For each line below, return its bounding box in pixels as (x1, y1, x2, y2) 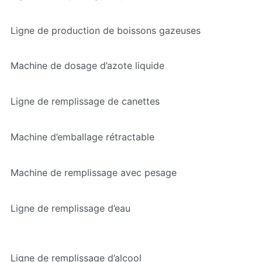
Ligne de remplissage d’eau (10, 202, 130, 214)
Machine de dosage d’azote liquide (10, 60, 164, 72)
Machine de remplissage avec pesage (10, 167, 177, 178)
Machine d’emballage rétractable (10, 131, 154, 143)
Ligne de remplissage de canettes (10, 95, 160, 108)
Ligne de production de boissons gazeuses (10, 24, 201, 36)
